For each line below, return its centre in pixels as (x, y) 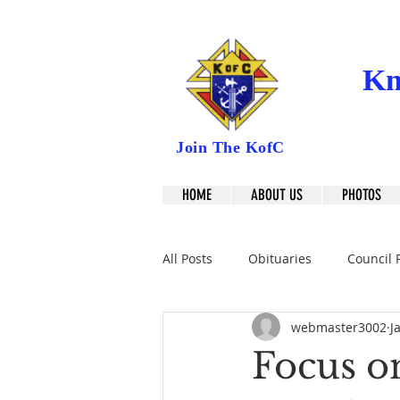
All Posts (187, 258)
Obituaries (280, 258)
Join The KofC (231, 147)
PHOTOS (361, 195)
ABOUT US (276, 195)
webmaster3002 (339, 327)
